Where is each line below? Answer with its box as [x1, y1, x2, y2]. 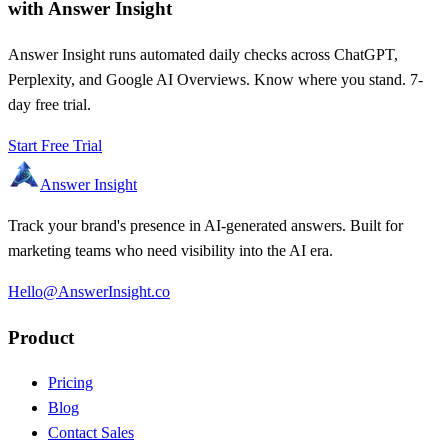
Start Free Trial [8, 137, 102, 155]
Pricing [48, 374, 93, 392]
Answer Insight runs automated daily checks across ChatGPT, [8, 46, 398, 64]
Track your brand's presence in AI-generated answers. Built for [8, 217, 403, 235]
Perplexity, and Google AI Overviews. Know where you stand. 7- [8, 71, 423, 89]
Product [8, 326, 74, 348]
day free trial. [8, 96, 91, 114]
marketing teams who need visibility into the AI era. [8, 242, 333, 260]
